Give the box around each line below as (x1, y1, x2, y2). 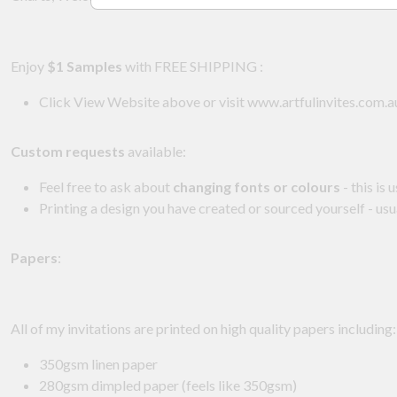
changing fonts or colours (173, 178, 340, 196)
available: (125, 143, 186, 160)
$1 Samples (47, 58, 122, 75)
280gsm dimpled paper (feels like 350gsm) (39, 377, 300, 394)
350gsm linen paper (39, 355, 158, 373)
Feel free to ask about (39, 178, 173, 196)
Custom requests (11, 143, 125, 160)
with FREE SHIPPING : (122, 58, 263, 75)
